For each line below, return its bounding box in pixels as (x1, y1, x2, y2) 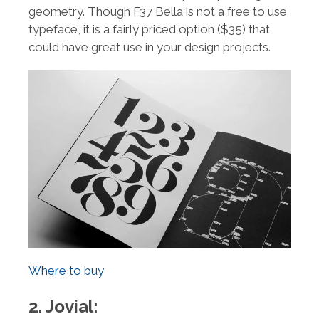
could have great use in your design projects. (28, 39, 271, 54)
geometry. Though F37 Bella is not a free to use (28, 4, 287, 19)
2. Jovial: (28, 296, 98, 317)
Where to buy (28, 263, 104, 278)
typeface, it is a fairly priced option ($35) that (28, 21, 270, 36)
